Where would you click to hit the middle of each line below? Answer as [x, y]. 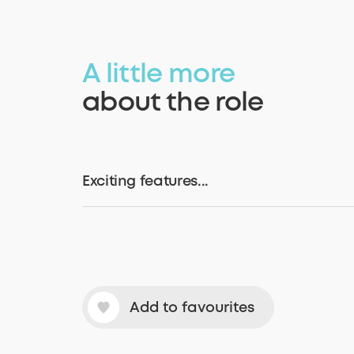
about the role [173, 104]
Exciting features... [145, 181]
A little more [159, 75]
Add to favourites [192, 308]
